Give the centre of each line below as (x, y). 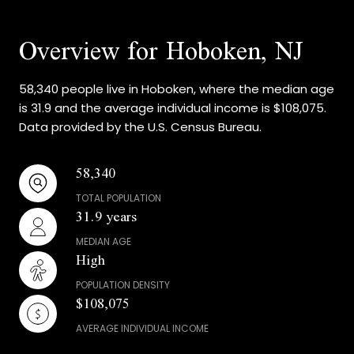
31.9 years (106, 216)
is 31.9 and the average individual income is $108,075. (173, 107)
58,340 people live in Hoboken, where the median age (177, 88)
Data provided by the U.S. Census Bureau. (140, 126)
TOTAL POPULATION (119, 198)
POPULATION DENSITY (123, 284)
